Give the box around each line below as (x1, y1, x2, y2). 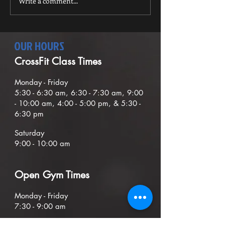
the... (27, 4, 45, 15)
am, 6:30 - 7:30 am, (55, 88, 127, 98)
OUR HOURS (14, 37, 64, 55)
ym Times (51, 168, 89, 182)
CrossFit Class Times (15, 55, 101, 68)
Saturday (15, 128, 44, 138)
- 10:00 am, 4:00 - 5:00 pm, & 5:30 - (15, 98, 141, 108)
